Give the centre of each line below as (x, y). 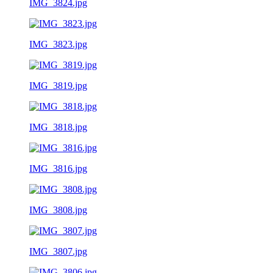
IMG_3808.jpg (58, 210)
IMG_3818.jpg (58, 127)
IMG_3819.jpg (58, 85)
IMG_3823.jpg (58, 44)
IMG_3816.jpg (58, 168)
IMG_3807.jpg (58, 251)
